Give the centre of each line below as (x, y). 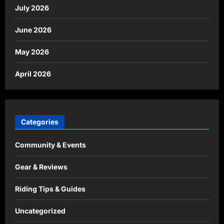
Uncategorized (40, 211)
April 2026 (33, 73)
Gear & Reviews (41, 167)
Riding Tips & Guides (50, 189)
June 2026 (33, 29)
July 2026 (32, 7)
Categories (40, 122)
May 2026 (32, 51)
